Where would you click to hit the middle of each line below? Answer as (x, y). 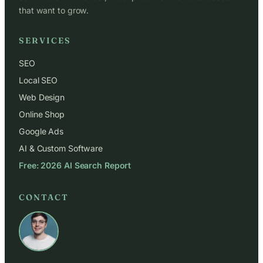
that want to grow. (54, 11)
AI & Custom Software (61, 148)
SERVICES (45, 40)
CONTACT (44, 197)
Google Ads (41, 131)
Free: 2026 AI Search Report (75, 165)
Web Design (42, 97)
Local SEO (38, 80)
